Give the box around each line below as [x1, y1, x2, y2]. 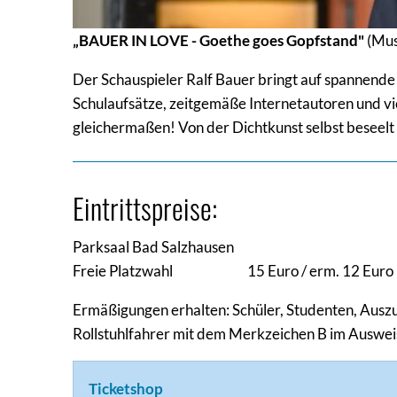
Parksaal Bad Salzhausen [73, 237, 234, 257]
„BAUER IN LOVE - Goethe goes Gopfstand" [73, 30, 364, 50]
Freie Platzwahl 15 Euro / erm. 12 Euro [73, 261, 393, 281]
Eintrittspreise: [73, 186, 217, 229]
